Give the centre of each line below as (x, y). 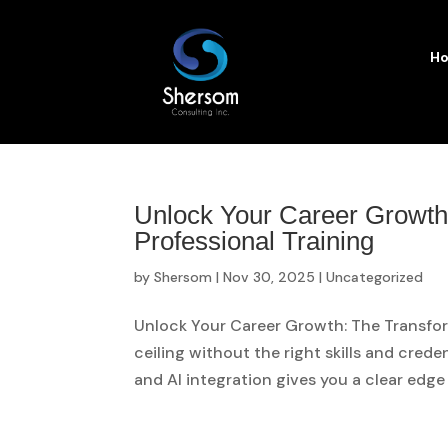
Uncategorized (375, 276)
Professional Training (254, 240)
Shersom (183, 276)
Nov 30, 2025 (269, 276)
